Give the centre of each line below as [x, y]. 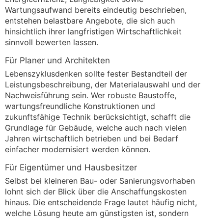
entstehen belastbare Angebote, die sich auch [90, 21]
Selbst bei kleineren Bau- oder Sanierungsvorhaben [100, 181]
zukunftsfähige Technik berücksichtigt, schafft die [98, 117]
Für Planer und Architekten [57, 61]
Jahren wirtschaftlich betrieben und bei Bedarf [92, 139]
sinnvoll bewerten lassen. [52, 42]
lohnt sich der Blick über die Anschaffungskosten [96, 192]
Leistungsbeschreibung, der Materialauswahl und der [103, 85]
